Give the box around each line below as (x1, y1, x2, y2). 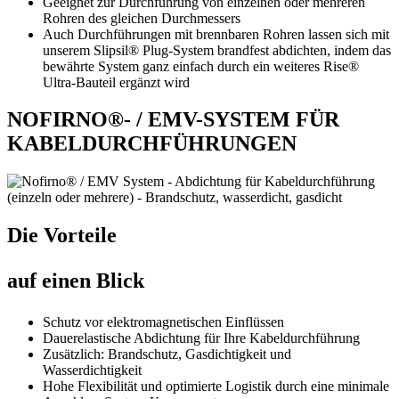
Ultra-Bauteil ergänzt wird (43, 74, 190, 90)
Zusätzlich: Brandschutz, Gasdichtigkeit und (43, 346, 291, 362)
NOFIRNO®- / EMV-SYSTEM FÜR (7, 108, 339, 132)
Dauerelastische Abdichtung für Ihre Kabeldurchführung (43, 330, 360, 346)
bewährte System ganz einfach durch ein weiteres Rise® (43, 58, 359, 74)
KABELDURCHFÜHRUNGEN (7, 132, 297, 156)
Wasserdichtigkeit (43, 362, 142, 379)
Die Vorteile (7, 224, 117, 248)
